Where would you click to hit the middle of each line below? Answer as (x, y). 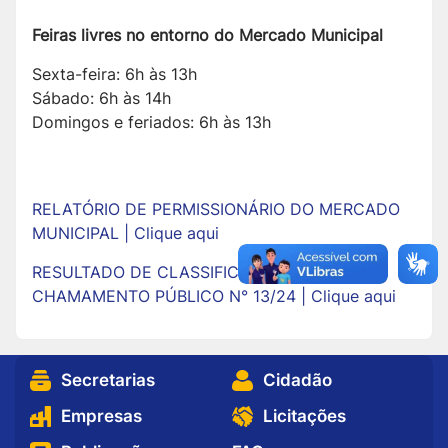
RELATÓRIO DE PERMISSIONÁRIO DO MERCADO (216, 209)
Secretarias (108, 380)
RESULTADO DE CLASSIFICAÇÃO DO (172, 272)
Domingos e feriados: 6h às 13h (151, 122)
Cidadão (297, 380)
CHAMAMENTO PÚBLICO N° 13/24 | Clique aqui (214, 296)
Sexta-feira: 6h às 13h (114, 74)
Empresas (101, 416)
